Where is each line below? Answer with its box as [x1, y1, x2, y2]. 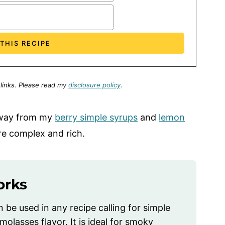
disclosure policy [68, 81, 121, 89]
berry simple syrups [55, 112, 138, 123]
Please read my [18, 81, 68, 89]
